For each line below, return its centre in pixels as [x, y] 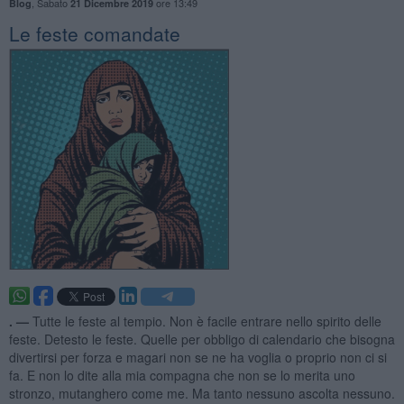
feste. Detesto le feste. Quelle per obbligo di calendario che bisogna [202, 339]
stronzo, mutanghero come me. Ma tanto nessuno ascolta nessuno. [202, 393]
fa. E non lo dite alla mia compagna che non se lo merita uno [182, 375]
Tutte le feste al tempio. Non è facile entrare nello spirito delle [207, 321]
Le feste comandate [94, 33]
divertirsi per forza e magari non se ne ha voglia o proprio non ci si [197, 357]
